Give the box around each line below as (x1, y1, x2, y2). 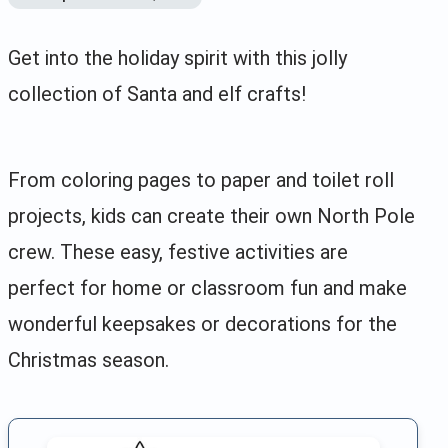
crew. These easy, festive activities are (8, 239, 348, 264)
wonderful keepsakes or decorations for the (8, 311, 397, 336)
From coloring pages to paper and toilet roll (8, 167, 394, 192)
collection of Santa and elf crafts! (8, 81, 306, 106)
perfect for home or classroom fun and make (8, 275, 407, 300)
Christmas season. (8, 347, 169, 372)
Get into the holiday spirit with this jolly (8, 45, 347, 70)
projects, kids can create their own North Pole (8, 203, 415, 228)
